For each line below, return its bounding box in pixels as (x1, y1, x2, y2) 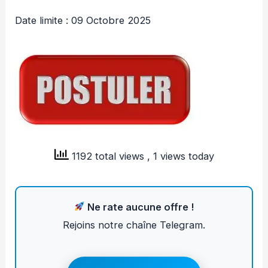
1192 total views (68, 150, 147, 163)
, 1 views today (147, 150, 214, 163)
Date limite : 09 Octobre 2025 (15, 14, 151, 26)
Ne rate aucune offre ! (85, 200, 194, 213)
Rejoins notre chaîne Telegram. (63, 218, 205, 231)
